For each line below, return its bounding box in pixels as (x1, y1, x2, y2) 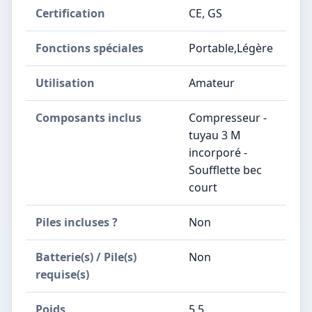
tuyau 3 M (189, 127, 241, 143)
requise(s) (36, 266, 89, 282)
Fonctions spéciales (36, 40, 143, 56)
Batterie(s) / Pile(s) (36, 249, 136, 265)
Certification (36, 5, 105, 21)
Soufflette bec (189, 162, 262, 178)
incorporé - (189, 144, 247, 160)
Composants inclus (36, 109, 141, 125)
